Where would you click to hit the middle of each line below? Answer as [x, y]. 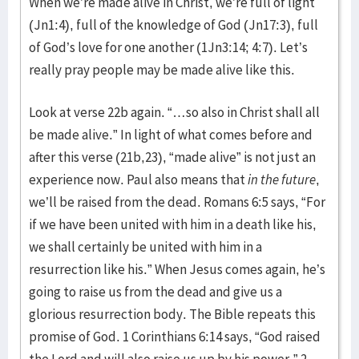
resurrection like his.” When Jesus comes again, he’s [177, 269]
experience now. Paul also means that [138, 179]
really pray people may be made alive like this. [162, 69]
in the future [282, 179]
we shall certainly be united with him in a [145, 246]
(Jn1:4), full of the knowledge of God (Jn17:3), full [173, 24]
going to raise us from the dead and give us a [155, 291]
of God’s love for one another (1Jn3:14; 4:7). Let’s [168, 47]
